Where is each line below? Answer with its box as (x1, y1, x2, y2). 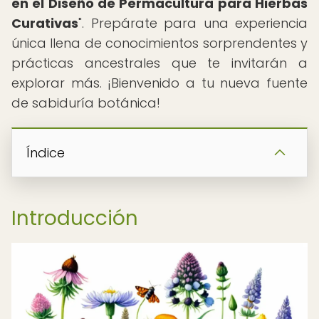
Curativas (11, 14, 78, 32)
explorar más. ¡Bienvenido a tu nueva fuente (11, 74, 308, 92)
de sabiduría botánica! (11, 94, 160, 112)
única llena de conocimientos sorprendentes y (11, 34, 308, 52)
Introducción (11, 204, 138, 232)
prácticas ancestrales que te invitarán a (11, 54, 308, 72)
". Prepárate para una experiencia (78, 14, 308, 32)
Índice (26, 144, 65, 162)
